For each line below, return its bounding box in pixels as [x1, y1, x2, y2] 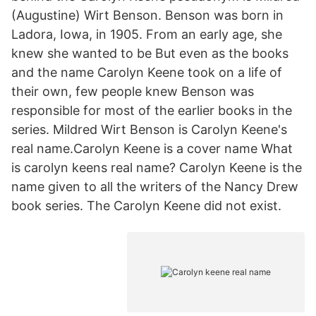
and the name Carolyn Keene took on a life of [11, 65, 282, 80]
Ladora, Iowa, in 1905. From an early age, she [11, 27, 282, 42]
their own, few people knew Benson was [11, 84, 254, 99]
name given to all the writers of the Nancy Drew [11, 179, 298, 194]
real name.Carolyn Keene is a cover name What [11, 141, 293, 156]
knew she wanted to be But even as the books [11, 46, 288, 61]
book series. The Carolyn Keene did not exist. [11, 198, 281, 213]
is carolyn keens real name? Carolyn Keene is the [11, 160, 302, 175]
